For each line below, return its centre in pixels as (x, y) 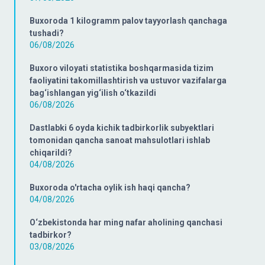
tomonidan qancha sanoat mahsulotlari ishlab (120, 140)
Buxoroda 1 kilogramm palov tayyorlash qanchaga (128, 20)
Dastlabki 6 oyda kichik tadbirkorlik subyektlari (122, 127)
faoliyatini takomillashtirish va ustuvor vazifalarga (128, 80)
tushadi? (47, 33)
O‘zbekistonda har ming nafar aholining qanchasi (126, 222)
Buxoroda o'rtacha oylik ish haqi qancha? (110, 187)
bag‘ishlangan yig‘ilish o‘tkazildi (93, 93)
